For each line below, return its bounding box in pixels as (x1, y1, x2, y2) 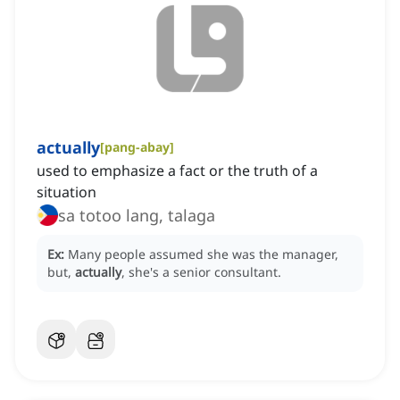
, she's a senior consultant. (121, 263, 281, 281)
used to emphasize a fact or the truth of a (37, 161, 318, 181)
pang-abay (104, 138, 170, 156)
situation (37, 182, 96, 203)
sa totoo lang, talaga (58, 204, 215, 227)
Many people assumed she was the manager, (68, 246, 338, 263)
